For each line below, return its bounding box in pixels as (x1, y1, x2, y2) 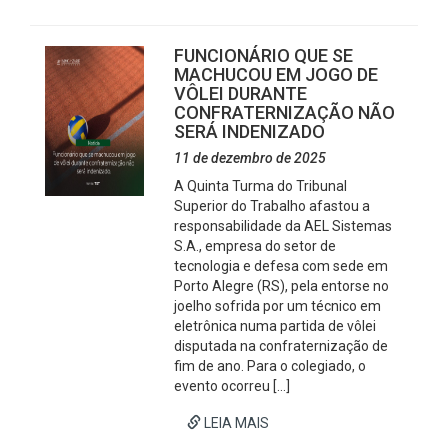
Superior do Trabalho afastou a (174, 198, 371, 214)
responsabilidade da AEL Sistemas (174, 218, 393, 234)
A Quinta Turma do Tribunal (174, 178, 348, 194)
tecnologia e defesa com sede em (174, 258, 389, 274)
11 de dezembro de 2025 (174, 150, 327, 166)
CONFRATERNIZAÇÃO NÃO (174, 102, 396, 123)
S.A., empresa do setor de (174, 238, 337, 254)
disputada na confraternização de (174, 338, 389, 354)
